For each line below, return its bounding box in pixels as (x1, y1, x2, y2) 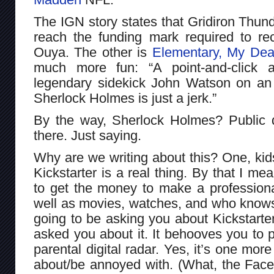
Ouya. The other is (34, 45, 152, 60)
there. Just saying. (34, 128, 141, 143)
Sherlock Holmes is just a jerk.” (34, 91, 217, 106)
